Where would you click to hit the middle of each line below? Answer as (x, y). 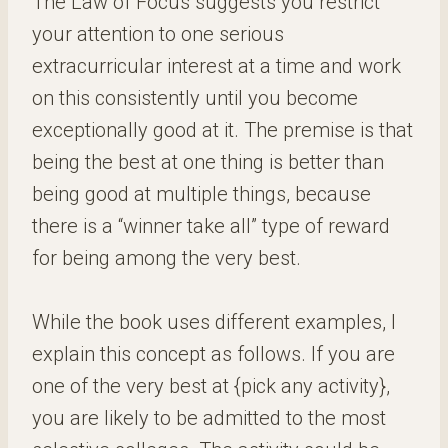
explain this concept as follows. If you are (213, 354)
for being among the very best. (166, 258)
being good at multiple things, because (201, 194)
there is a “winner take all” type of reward (211, 226)
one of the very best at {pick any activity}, (211, 386)
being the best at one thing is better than (208, 162)
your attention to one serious (158, 34)
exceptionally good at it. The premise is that (222, 130)
